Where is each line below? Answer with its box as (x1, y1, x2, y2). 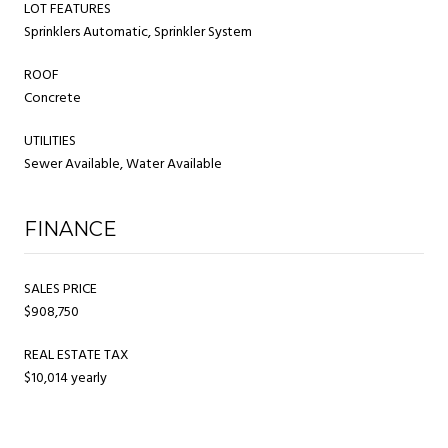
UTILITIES (24, 129, 76, 153)
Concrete (24, 86, 81, 110)
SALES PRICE (24, 277, 97, 301)
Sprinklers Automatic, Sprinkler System (24, 20, 252, 44)
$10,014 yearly (24, 366, 107, 390)
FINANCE (24, 216, 117, 241)
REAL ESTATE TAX (24, 343, 129, 367)
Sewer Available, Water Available (24, 152, 222, 176)
